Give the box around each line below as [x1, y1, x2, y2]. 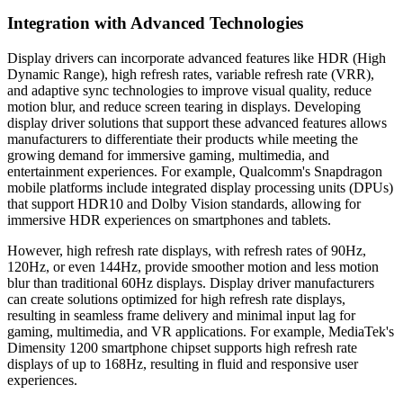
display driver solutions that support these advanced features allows [7, 114, 387, 130]
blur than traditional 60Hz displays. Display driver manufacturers [7, 274, 374, 291]
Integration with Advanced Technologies [7, 13, 303, 32]
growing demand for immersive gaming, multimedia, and [7, 147, 329, 163]
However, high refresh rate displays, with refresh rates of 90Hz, [7, 242, 366, 258]
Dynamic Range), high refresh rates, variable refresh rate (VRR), [7, 66, 374, 82]
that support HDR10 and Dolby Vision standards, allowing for [7, 195, 361, 211]
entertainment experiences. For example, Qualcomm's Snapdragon [7, 163, 382, 179]
